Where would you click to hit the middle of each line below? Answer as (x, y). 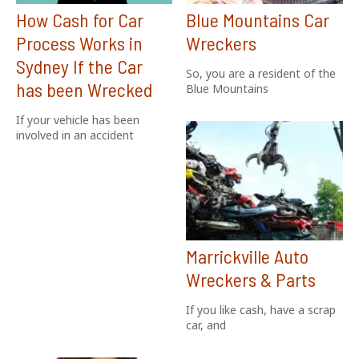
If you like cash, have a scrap (261, 309)
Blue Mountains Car (258, 20)
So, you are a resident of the (261, 74)
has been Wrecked (84, 90)
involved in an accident (75, 135)
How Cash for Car (79, 20)
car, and (206, 325)
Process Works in (79, 43)
